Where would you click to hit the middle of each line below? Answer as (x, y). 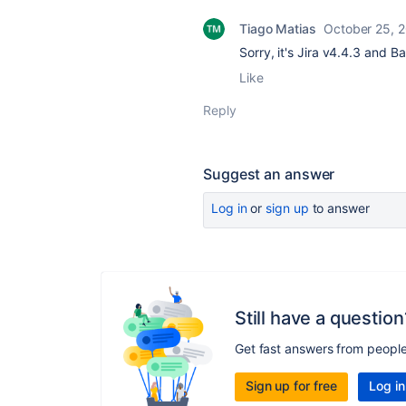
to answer (339, 208)
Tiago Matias (278, 29)
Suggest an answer (269, 174)
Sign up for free (291, 385)
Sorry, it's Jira (281, 52)
